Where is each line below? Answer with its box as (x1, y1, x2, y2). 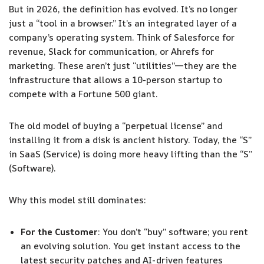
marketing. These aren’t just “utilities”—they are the (9, 59, 237, 72)
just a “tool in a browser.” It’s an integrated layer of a (9, 16, 237, 29)
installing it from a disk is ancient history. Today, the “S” (9, 133, 252, 146)
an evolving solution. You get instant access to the (21, 239, 240, 252)
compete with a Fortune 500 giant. (9, 87, 158, 100)
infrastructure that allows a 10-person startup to (9, 73, 222, 86)
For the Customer (21, 225, 98, 238)
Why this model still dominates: (9, 193, 146, 206)
